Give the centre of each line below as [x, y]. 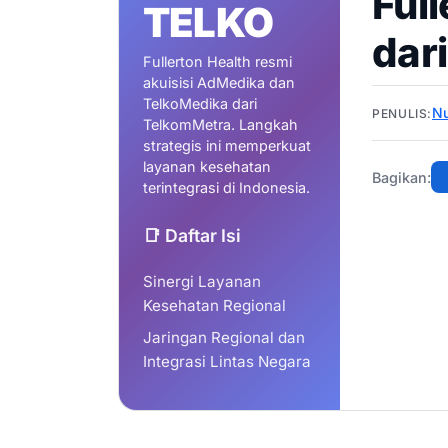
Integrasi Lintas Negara [227, 362]
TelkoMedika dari [200, 104]
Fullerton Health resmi [217, 62]
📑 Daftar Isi [192, 236]
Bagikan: [402, 177]
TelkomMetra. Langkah [220, 125]
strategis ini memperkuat [227, 146]
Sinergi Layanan [202, 282]
